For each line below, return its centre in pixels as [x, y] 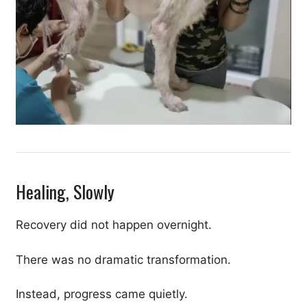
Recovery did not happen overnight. [114, 225]
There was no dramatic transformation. [123, 259]
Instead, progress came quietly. [102, 294]
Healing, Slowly [65, 192]
